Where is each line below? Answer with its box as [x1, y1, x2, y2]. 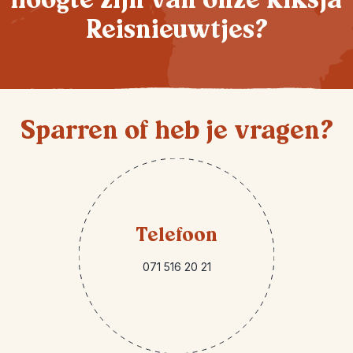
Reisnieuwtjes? [85, 11, 268, 47]
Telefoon [136, 221, 217, 248]
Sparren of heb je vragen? [20, 112, 333, 148]
